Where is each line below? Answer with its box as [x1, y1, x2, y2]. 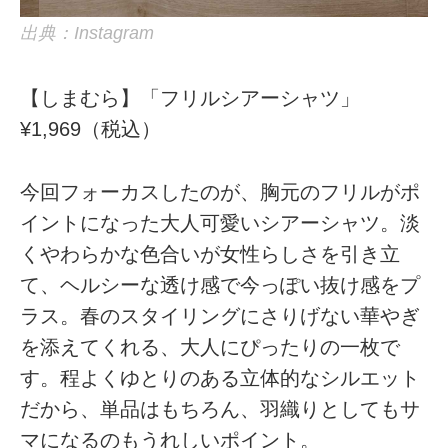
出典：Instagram [20, 23, 155, 44]
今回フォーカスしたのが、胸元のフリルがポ [20, 180, 421, 203]
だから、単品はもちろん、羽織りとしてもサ [20, 397, 421, 420]
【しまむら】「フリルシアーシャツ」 [20, 87, 361, 110]
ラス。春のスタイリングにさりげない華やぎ [20, 304, 421, 327]
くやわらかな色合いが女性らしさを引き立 [20, 242, 401, 265]
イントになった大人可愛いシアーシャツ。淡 [20, 211, 421, 234]
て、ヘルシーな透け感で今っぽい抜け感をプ [20, 273, 421, 296]
